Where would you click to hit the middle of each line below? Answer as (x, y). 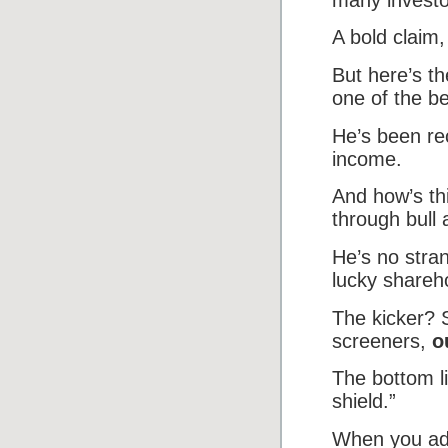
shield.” (364, 401)
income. (367, 158)
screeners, (382, 340)
